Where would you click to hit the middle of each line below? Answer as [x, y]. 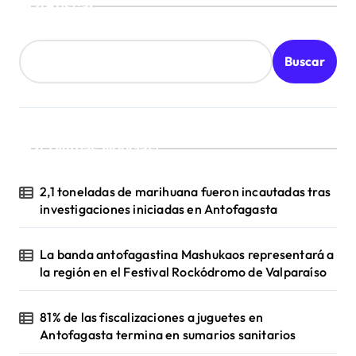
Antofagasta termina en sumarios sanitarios [168, 334]
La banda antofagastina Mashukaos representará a [187, 254]
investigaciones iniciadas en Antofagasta [159, 209]
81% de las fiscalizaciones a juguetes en [152, 317]
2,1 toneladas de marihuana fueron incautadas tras [186, 191]
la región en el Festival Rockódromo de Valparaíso [184, 271]
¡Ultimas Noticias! [102, 148]
